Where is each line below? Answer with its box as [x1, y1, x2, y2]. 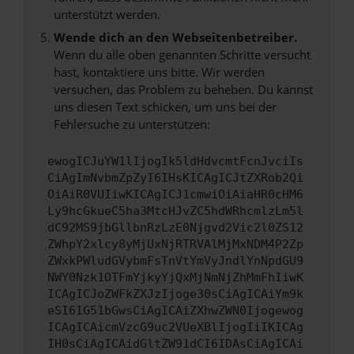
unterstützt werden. [53, 6, 160, 22]
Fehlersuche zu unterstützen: [53, 116, 210, 133]
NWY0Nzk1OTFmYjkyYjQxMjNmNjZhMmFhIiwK [47, 270, 303, 285]
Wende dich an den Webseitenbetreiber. [53, 29, 297, 46]
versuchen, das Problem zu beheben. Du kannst [53, 81, 313, 98]
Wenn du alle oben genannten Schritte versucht [53, 47, 311, 63]
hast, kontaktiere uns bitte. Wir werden [53, 64, 265, 81]
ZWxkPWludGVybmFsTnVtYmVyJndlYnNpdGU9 [47, 254, 303, 269]
